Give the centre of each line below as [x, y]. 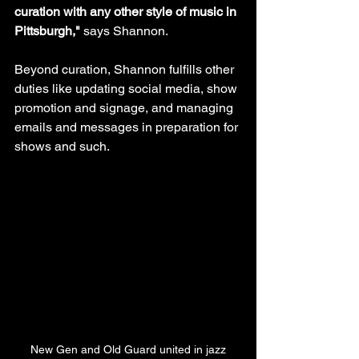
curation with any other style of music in [127, 11]
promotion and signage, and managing [125, 107]
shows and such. [62, 146]
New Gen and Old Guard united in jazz [128, 350]
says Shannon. [126, 30]
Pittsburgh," [49, 30]
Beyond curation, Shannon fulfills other [126, 69]
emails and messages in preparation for [128, 127]
